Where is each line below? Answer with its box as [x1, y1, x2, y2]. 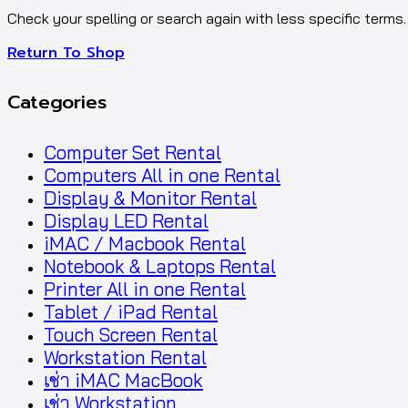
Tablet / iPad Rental [44, 301, 218, 324]
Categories [7, 88, 107, 117]
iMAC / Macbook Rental [44, 232, 246, 256]
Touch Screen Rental [44, 323, 218, 347]
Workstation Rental [44, 346, 207, 370]
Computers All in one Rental [44, 164, 280, 188]
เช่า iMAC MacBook [44, 369, 203, 393]
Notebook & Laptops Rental [44, 255, 276, 279]
